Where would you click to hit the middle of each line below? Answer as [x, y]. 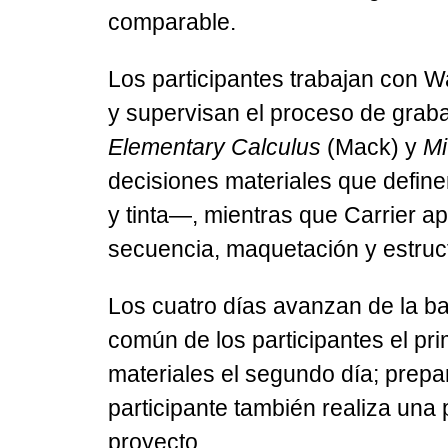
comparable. [171, 21]
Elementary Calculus [214, 146]
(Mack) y [371, 146]
